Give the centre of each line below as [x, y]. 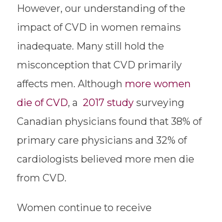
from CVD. [43, 178]
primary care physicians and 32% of [102, 140]
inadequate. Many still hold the [90, 46]
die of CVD [42, 102]
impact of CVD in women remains [99, 27]
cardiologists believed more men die [105, 159]
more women [158, 83]
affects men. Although [71, 83]
